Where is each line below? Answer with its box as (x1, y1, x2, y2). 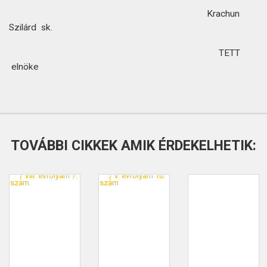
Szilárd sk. (9, 22, 52, 33)
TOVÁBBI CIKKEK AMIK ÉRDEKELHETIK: (11, 137, 256, 154)
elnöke (9, 61, 41, 72)
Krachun (9, 8, 240, 19)
